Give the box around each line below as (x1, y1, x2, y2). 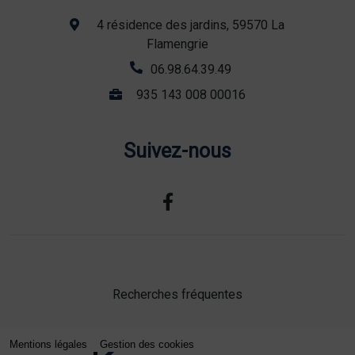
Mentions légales (10, 338, 87, 350)
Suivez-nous (123, 139, 231, 162)
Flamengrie (146, 36, 208, 52)
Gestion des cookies (100, 338, 194, 350)
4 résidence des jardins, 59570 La (97, 17, 285, 32)
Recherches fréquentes (113, 286, 242, 302)
